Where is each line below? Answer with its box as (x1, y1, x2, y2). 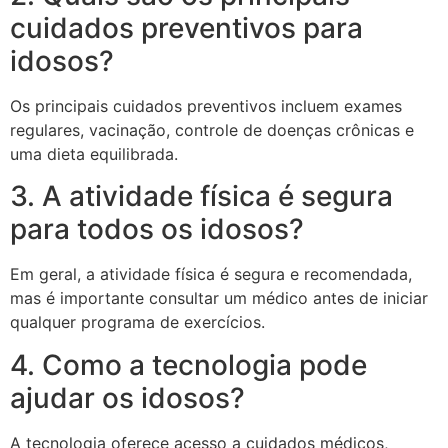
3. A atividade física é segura (10, 179, 393, 214)
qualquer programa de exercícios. (10, 312, 265, 333)
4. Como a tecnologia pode (10, 347, 367, 382)
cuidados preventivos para (10, 10, 363, 45)
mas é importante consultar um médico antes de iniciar (10, 288, 428, 309)
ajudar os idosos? (10, 380, 245, 415)
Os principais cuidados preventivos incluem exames (10, 95, 402, 116)
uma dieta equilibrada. (10, 143, 178, 164)
